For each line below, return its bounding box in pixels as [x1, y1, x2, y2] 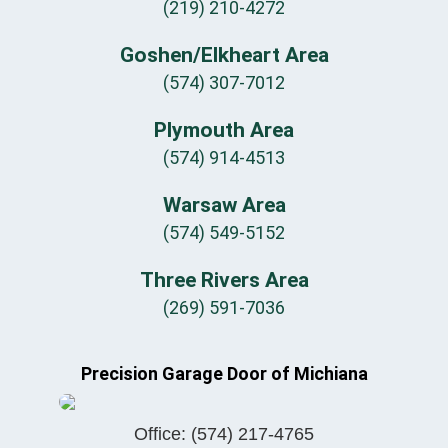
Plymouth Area [154, 117, 294, 142]
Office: [134, 423, 191, 444]
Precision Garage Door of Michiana [80, 362, 368, 384]
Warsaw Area [162, 192, 286, 217]
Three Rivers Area [139, 267, 309, 292]
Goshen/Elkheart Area [119, 42, 329, 67]
